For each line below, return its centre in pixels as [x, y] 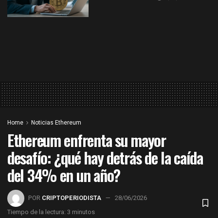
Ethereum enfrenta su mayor [87, 140]
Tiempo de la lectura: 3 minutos [51, 212]
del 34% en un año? [64, 175]
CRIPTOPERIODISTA [72, 198]
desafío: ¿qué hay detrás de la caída [105, 157]
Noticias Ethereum [56, 122]
